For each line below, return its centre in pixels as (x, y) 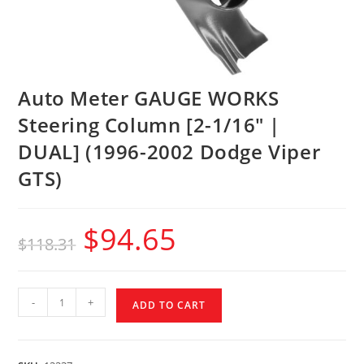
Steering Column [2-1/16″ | (149, 125)
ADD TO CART (169, 305)
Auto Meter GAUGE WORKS (149, 98)
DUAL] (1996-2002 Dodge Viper (169, 152)
